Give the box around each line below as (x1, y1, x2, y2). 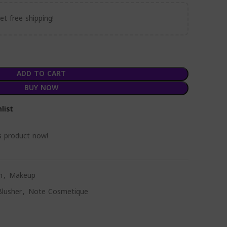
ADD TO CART (17, 67, 66, 81)
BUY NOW (24, 81, 58, 95)
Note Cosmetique (28, 185, 88, 199)
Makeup (9, 169, 35, 182)
